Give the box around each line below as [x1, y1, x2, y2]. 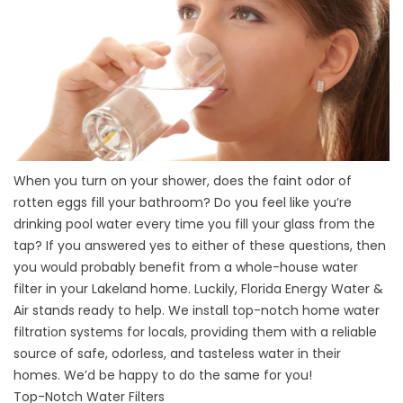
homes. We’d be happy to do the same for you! [13, 366, 312, 385]
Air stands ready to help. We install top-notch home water [13, 301, 380, 320]
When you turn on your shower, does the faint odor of [13, 172, 352, 191]
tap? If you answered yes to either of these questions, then [13, 237, 386, 255]
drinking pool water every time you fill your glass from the [13, 215, 375, 234]
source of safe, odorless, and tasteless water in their [13, 345, 341, 363]
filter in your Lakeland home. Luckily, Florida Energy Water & [13, 280, 383, 299]
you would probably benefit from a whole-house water [13, 258, 358, 277]
